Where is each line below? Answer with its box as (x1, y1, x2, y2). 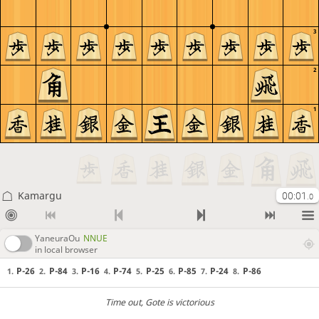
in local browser (35, 243, 98, 256)
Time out (105, 296, 141, 308)
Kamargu (17, 189, 62, 202)
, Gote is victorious (140, 296, 214, 308)
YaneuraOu (35, 231, 80, 244)
